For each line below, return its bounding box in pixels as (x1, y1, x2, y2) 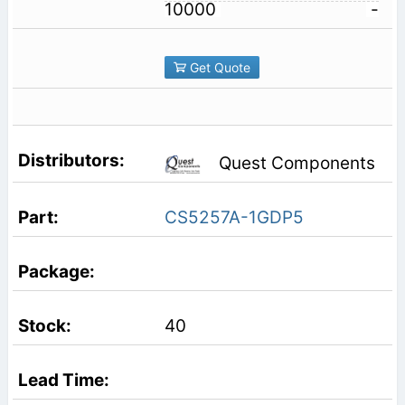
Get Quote (185, 59, 250, 75)
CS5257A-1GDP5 (164, 207, 304, 229)
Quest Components (218, 152, 375, 174)
